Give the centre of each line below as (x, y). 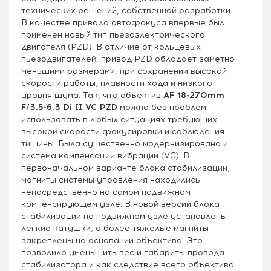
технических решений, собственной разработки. (127, 10)
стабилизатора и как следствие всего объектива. (129, 264)
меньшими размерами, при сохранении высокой (124, 71)
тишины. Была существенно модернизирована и (125, 143)
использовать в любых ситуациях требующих (119, 119)
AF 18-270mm (194, 95)
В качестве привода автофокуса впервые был (123, 22)
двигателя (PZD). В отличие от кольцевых (111, 47)
